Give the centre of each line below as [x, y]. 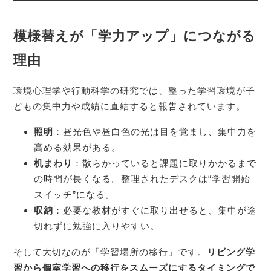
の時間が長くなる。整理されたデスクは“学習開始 [142, 179]
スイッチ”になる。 [74, 195]
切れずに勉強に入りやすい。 [96, 226]
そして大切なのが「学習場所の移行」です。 [110, 252]
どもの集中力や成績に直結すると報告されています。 [130, 106]
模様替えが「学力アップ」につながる [135, 36]
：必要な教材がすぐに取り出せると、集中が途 [155, 211]
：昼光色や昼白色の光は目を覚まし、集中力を [155, 132]
